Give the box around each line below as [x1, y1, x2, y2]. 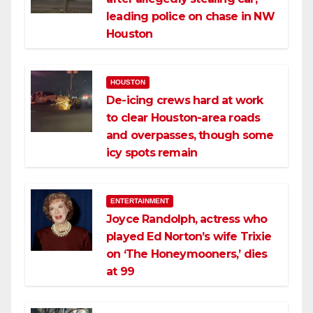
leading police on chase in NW [106, 10, 275, 24]
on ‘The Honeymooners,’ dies [106, 247, 268, 261]
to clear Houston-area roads [106, 111, 261, 125]
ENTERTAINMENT [110, 197, 169, 205]
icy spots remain [106, 146, 198, 160]
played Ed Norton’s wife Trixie [106, 230, 271, 244]
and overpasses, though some [106, 129, 274, 143]
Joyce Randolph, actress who [106, 212, 268, 226]
